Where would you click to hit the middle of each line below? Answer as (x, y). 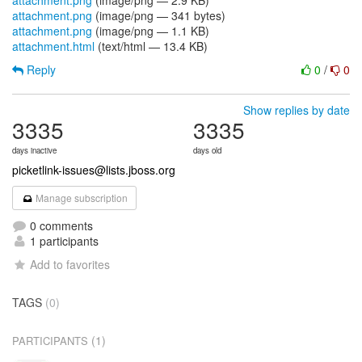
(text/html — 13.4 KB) (151, 46)
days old (207, 150)
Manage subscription (81, 198)
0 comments (60, 225)
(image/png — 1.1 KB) (151, 31)
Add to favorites (70, 264)
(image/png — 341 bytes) (159, 15)
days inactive (34, 150)
